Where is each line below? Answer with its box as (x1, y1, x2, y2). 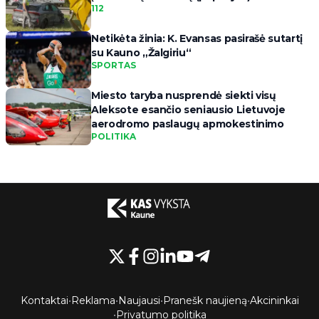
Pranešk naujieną (162, 293, 247, 307)
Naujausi (117, 293, 160, 307)
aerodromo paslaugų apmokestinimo (91, 117, 284, 131)
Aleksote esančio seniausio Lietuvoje (91, 103, 286, 117)
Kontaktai (20, 293, 68, 307)
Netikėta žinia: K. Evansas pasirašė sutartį (91, 32, 303, 46)
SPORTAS (91, 60, 136, 71)
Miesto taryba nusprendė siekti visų (91, 89, 276, 103)
